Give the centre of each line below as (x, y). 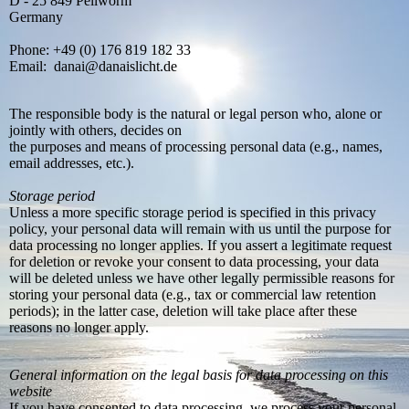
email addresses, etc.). (72, 163)
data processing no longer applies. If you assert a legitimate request (200, 246)
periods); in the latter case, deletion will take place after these (183, 311)
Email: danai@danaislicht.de (93, 67)
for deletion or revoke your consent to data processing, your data (194, 262)
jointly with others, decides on (95, 131)
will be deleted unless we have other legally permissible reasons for (202, 278)
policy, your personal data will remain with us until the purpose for (200, 229)
